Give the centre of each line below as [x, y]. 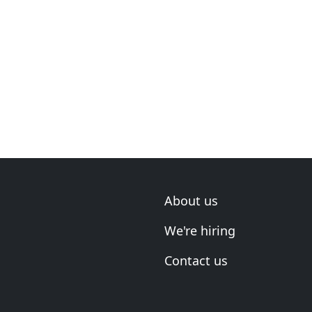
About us [191, 201]
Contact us [196, 260]
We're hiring [200, 231]
